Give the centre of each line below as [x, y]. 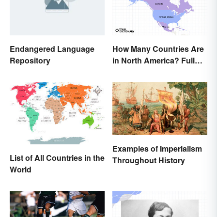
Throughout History [149, 160]
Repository [30, 60]
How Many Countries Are [158, 48]
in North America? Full [154, 60]
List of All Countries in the [57, 158]
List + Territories [142, 72]
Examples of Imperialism [157, 149]
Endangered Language [52, 48]
